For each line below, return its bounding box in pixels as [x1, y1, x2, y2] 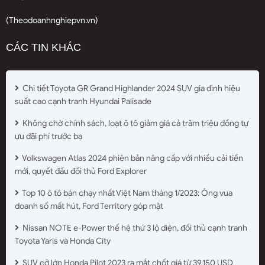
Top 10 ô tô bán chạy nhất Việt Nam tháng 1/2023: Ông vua [21, 188, 232, 199]
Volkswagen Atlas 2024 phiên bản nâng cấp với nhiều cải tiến [21, 153, 243, 164]
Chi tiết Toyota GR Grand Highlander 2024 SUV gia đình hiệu [21, 83, 240, 94]
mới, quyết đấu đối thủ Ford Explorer [15, 166, 147, 177]
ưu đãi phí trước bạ [15, 131, 82, 142]
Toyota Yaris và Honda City [15, 236, 111, 247]
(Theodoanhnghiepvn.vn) [6, 15, 98, 26]
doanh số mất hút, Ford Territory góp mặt [15, 201, 163, 212]
